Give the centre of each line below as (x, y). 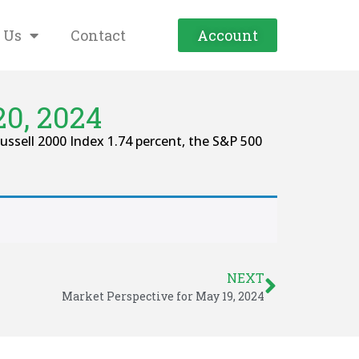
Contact (98, 35)
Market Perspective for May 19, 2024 (163, 296)
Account (228, 35)
